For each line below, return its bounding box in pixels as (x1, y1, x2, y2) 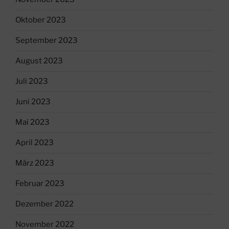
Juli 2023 (15, 77, 48, 86)
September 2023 (15, 36, 78, 45)
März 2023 (15, 158, 54, 168)
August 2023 (15, 56, 63, 66)
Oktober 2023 (15, 15, 66, 25)
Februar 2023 (15, 179, 64, 189)
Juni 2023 (15, 97, 51, 107)
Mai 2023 (15, 118, 50, 127)
